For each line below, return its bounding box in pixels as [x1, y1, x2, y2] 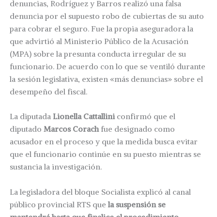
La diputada [10, 111, 53, 122]
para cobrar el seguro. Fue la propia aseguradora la [10, 23, 193, 33]
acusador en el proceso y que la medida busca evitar [10, 137, 198, 147]
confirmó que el [115, 111, 175, 122]
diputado [10, 124, 44, 134]
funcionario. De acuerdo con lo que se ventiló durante [10, 61, 205, 71]
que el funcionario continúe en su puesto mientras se [10, 149, 201, 159]
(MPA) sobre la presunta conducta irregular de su [10, 48, 186, 59]
